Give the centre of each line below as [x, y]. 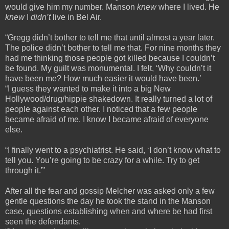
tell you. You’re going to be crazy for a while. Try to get [102, 160]
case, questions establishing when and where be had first [109, 211]
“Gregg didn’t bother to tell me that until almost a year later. [110, 37]
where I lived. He [189, 7]
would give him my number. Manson [71, 7]
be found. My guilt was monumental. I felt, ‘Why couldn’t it [108, 68]
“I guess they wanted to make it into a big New [88, 88]
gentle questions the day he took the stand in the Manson [108, 201]
